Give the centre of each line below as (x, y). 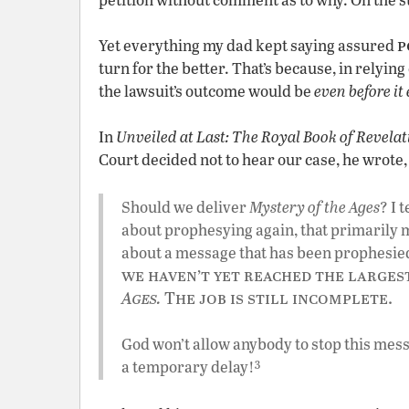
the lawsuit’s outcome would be (206, 91)
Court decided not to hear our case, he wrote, (253, 159)
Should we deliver (185, 207)
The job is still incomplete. (277, 297)
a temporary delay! (188, 367)
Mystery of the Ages (315, 207)
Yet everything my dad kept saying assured (248, 45)
